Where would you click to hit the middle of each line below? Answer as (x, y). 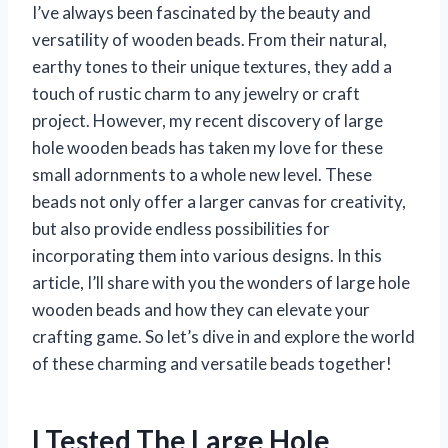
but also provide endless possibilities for (181, 228)
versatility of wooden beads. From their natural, (209, 39)
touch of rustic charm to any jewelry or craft (196, 93)
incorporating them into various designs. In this (207, 255)
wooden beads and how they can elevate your (201, 309)
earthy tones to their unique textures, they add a (212, 66)
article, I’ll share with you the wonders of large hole (221, 282)
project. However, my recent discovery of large (207, 120)
